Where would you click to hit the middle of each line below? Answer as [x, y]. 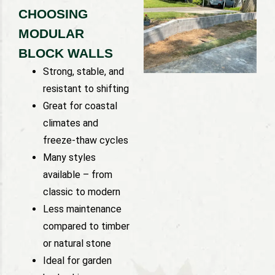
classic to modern [82, 192]
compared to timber [86, 226]
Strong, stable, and [83, 71]
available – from [78, 174]
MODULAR [51, 33]
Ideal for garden [77, 260]
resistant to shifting [86, 88]
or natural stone [77, 243]
